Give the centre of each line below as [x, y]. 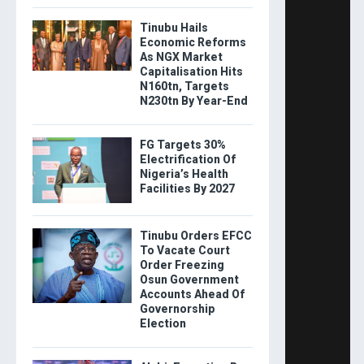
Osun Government [189, 280]
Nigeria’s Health [184, 173]
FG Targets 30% [182, 144]
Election [162, 324]
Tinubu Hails [173, 27]
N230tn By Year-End [193, 100]
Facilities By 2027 [187, 188]
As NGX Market [181, 56]
